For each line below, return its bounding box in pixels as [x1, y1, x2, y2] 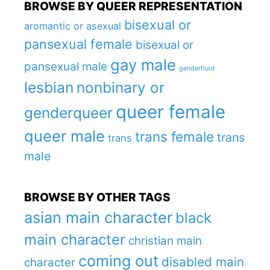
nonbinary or [77, 78, 165, 96]
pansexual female [24, 36, 133, 52]
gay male [110, 55, 176, 74]
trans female [135, 128, 214, 145]
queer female [116, 101, 225, 122]
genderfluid [179, 64, 215, 72]
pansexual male [24, 60, 107, 74]
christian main [128, 234, 202, 248]
